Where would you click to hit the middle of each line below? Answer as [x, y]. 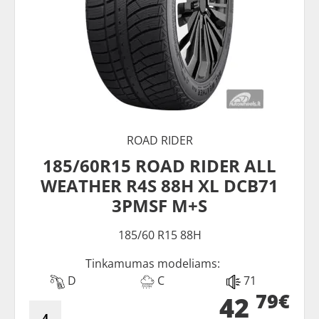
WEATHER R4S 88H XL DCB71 [159, 185]
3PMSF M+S [159, 205]
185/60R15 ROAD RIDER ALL [159, 166]
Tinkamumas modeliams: [152, 263]
